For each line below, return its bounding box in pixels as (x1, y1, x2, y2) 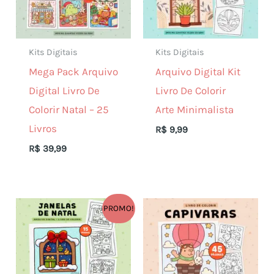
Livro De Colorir (155, 84, 226, 97)
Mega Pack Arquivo (28, 65, 118, 78)
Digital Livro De (28, 84, 100, 97)
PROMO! (103, 204, 134, 213)
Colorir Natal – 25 (28, 103, 109, 116)
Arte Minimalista (155, 103, 234, 116)
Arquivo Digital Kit (155, 65, 241, 78)
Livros (28, 122, 57, 135)
